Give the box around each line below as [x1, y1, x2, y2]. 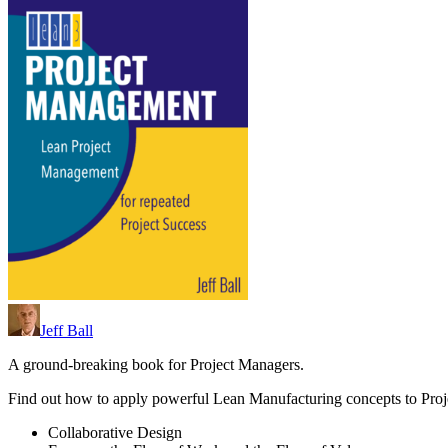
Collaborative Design [48, 424, 182, 442]
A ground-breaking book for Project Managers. [8, 356, 304, 374]
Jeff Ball [40, 322, 93, 340]
